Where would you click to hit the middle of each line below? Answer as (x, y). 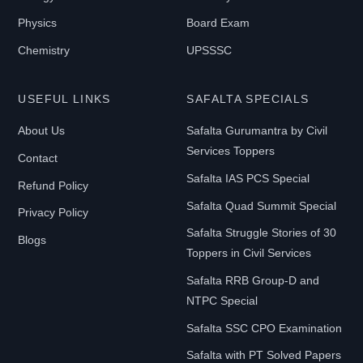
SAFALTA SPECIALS (248, 100)
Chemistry (44, 50)
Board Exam (218, 23)
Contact (38, 158)
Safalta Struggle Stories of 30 (262, 233)
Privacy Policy (53, 213)
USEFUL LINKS (64, 100)
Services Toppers (231, 151)
